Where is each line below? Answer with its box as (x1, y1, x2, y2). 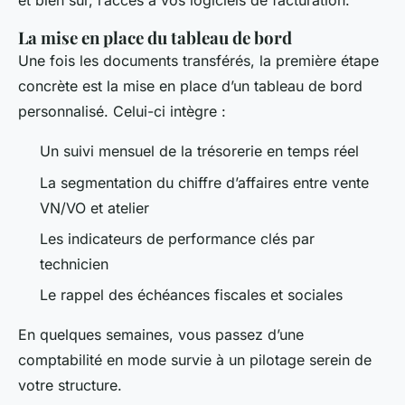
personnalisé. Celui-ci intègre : (18, 102, 226, 121)
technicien (40, 255, 108, 274)
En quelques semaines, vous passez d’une (18, 325, 304, 344)
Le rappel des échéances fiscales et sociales (40, 286, 343, 305)
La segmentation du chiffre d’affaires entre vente (40, 173, 369, 192)
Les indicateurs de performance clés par (40, 230, 315, 249)
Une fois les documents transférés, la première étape (18, 52, 379, 71)
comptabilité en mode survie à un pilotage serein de (18, 351, 372, 370)
